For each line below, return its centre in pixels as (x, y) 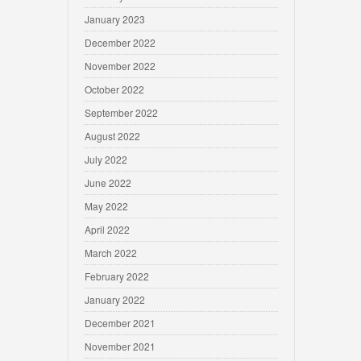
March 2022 (111, 253)
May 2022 (106, 206)
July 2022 (106, 159)
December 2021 (120, 323)
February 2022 (117, 276)
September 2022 (121, 112)
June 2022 (108, 183)
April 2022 (107, 229)
